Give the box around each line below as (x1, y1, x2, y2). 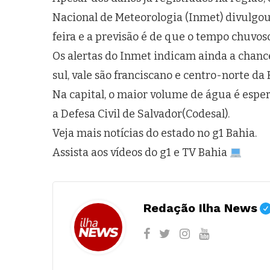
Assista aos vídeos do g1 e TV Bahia (52, 146, 230, 159)
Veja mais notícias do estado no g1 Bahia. (52, 127, 257, 140)
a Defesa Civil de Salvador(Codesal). (52, 107, 230, 121)
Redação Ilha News (143, 200, 257, 215)
